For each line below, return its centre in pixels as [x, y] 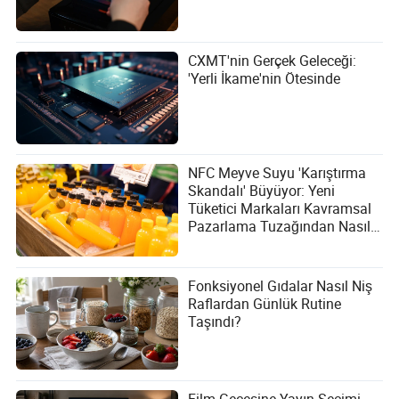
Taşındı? [215, 322]
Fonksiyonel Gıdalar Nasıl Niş [281, 286]
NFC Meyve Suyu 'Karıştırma [277, 173]
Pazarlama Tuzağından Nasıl [280, 227]
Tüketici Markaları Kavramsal [280, 209]
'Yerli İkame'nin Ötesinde [265, 78]
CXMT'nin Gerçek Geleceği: [273, 60]
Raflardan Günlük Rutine [265, 304]
